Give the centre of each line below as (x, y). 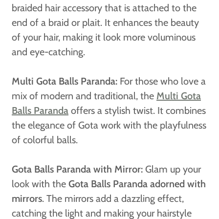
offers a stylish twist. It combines (137, 110)
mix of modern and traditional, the (84, 96)
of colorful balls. (45, 140)
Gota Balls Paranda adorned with (137, 184)
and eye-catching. (48, 52)
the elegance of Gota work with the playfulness (109, 125)
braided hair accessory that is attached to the (104, 8)
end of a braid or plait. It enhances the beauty (105, 22)
